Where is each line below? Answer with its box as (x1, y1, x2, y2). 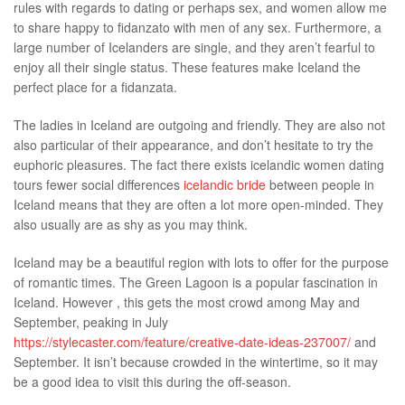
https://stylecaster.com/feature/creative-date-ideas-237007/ (14, 332, 351, 351)
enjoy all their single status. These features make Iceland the (14, 58, 361, 77)
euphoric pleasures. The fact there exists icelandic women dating (14, 155, 384, 174)
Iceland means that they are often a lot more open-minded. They (14, 194, 383, 213)
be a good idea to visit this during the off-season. (14, 372, 291, 391)
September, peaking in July (14, 312, 168, 331)
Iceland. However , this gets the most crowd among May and (14, 292, 360, 311)
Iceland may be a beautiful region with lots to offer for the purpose (14, 252, 389, 271)
